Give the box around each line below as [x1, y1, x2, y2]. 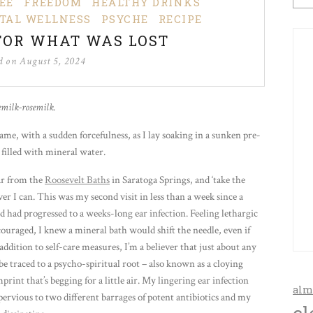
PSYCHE [101, 12, 149, 27]
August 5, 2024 [20, 54, 85, 68]
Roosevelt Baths [45, 173, 110, 187]
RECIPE [158, 12, 203, 27]
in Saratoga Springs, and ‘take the [110, 173, 245, 187]
